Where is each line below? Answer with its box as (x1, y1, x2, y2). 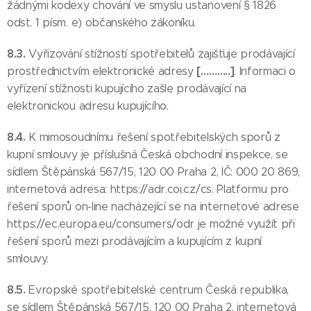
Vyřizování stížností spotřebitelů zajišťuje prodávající (28, 47, 295, 60)
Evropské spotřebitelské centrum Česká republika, (28, 283, 289, 296)
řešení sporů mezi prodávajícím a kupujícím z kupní (7, 235, 262, 248)
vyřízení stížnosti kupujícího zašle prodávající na (7, 82, 246, 95)
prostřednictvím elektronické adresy (7, 65, 197, 78)
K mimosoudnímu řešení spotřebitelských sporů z (28, 131, 280, 144)
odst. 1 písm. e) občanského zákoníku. (7, 16, 196, 29)
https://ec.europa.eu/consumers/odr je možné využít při (7, 217, 295, 230)
